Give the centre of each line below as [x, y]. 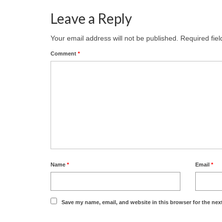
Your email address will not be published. [114, 38]
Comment [64, 53]
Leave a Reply [91, 18]
